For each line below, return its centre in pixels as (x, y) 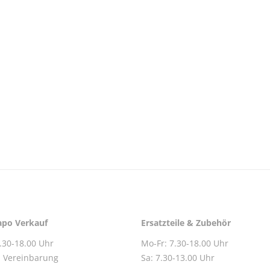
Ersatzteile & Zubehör (186, 223)
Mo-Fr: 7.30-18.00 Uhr (184, 243)
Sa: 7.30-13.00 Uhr (177, 258)
